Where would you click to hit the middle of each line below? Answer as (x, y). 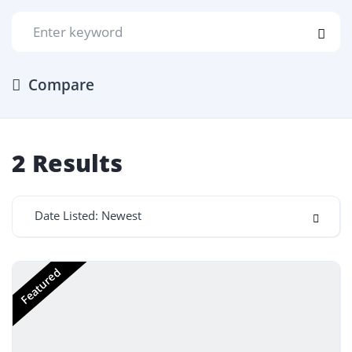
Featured (40, 286)
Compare (61, 85)
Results (74, 163)
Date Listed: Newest (88, 216)
